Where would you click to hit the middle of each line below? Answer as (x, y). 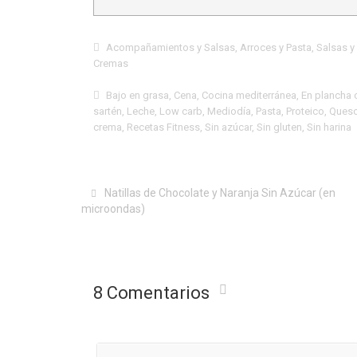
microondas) (113, 208)
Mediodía (229, 111)
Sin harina (329, 127)
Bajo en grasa (137, 95)
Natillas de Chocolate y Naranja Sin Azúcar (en (220, 192)
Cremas (111, 63)
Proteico (305, 111)
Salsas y (335, 47)
